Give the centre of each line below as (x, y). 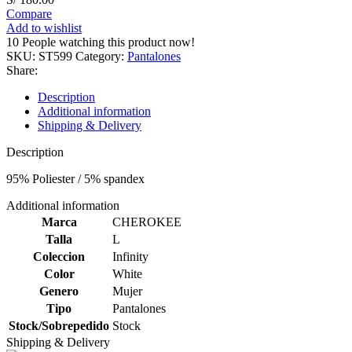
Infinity (130, 257)
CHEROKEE (147, 222)
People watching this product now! (108, 42)
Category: (100, 57)
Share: (22, 71)
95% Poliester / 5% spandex (75, 179)
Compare (29, 14)
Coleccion (59, 257)
